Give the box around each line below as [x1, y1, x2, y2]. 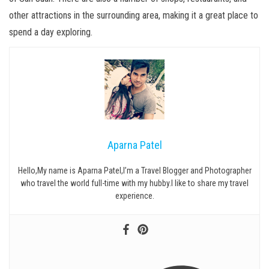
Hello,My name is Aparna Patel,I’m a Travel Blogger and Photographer [17, 166, 252, 175]
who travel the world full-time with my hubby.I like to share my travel [20, 178, 249, 188]
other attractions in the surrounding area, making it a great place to [9, 10, 258, 21]
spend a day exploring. [9, 26, 92, 38]
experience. [115, 191, 154, 201]
